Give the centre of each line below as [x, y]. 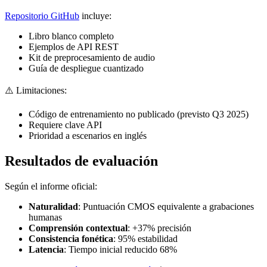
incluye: [95, 15]
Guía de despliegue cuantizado [86, 68]
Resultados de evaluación [81, 161]
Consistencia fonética [71, 238]
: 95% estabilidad [145, 238]
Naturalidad [53, 206]
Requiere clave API [65, 125]
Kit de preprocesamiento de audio [92, 57]
